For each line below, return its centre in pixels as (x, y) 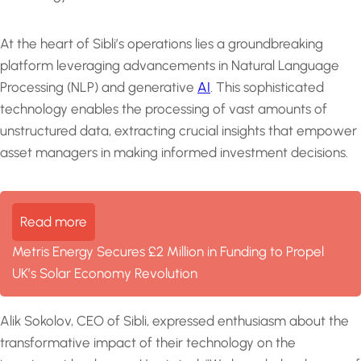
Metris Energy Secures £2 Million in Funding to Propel (168, 251)
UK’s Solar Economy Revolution (105, 273)
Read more (54, 221)
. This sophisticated (267, 87)
